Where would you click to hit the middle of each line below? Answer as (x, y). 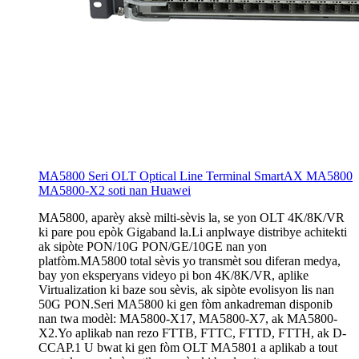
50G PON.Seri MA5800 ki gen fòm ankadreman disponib (186, 304)
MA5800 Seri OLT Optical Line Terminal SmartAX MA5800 (196, 175)
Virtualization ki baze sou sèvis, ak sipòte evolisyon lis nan (186, 289)
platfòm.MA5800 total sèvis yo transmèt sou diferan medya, (190, 260)
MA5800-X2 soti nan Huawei (115, 190)
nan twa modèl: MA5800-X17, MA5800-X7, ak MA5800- (188, 318)
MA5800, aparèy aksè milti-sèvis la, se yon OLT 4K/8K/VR (192, 217)
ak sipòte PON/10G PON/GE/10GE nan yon (153, 246)
